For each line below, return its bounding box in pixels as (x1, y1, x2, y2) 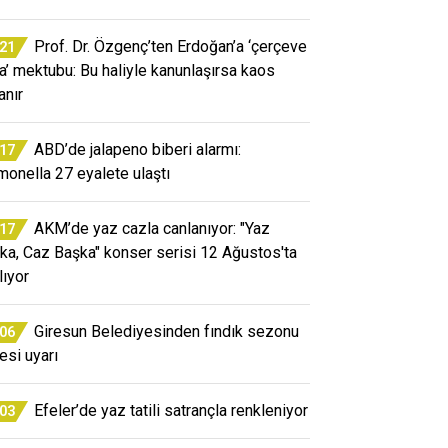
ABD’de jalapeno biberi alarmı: (34, 139, 241, 159)
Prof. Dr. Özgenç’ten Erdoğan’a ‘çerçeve (34, 36, 307, 56)
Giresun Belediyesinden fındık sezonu (34, 321, 299, 341)
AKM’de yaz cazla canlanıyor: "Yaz (34, 218, 270, 238)
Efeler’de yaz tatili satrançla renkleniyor (34, 400, 308, 420)
